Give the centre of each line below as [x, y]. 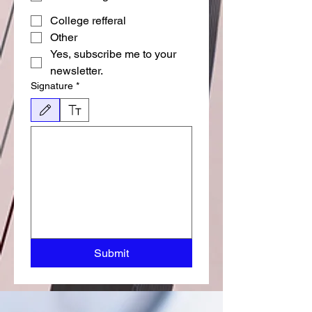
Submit [111, 253]
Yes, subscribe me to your [113, 54]
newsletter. [77, 71]
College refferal [88, 21]
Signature [52, 86]
